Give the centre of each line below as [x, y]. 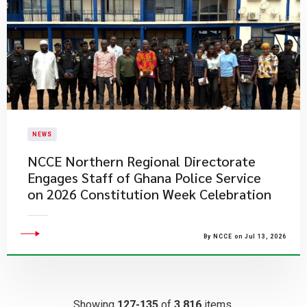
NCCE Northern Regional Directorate [142, 161]
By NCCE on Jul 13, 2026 [245, 236]
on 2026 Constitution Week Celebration [149, 194]
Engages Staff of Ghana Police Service [144, 177]
